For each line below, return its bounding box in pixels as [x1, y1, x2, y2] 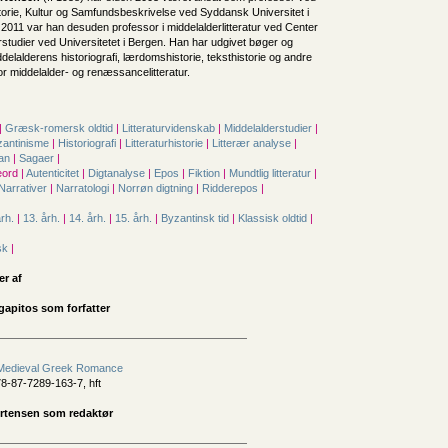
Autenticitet [26, 167, 82, 179]
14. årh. [69, 212, 109, 224]
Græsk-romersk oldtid [5, 122, 116, 134]
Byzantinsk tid [161, 212, 232, 224]
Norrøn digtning [118, 182, 196, 194]
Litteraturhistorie [125, 137, 206, 149]
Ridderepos [202, 182, 261, 194]
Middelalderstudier [224, 122, 315, 134]
